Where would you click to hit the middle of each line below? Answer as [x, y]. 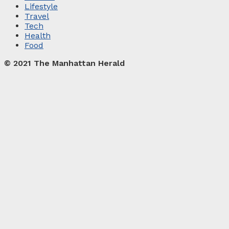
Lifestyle [41, 6]
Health [38, 35]
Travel [37, 16]
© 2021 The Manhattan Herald [64, 63]
